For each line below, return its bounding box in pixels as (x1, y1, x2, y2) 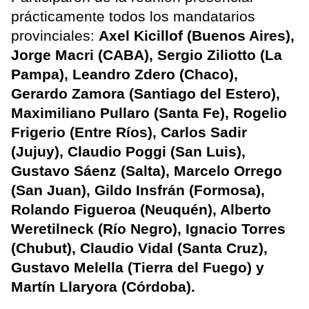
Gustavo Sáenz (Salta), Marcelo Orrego (11, 162, 282, 179)
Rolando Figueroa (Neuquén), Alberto (11, 201, 271, 217)
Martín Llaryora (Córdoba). (11, 278, 195, 295)
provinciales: (11, 27, 99, 43)
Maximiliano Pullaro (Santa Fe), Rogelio (11, 104, 287, 121)
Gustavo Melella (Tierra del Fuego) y (11, 259, 264, 275)
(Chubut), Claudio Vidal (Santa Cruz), (11, 239, 268, 256)
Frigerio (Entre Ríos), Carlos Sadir (11, 123, 247, 140)
